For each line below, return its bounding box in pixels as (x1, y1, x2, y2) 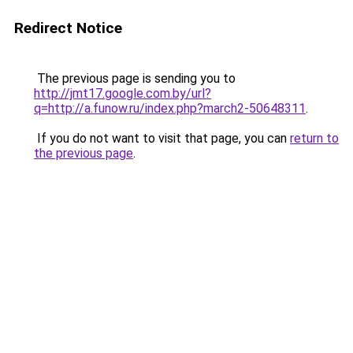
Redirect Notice (14, 19, 122, 37)
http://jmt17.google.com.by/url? (34, 86, 211, 101)
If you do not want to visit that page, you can (34, 131, 290, 146)
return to (290, 131, 339, 146)
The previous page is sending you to (34, 71, 236, 86)
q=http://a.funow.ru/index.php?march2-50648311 (34, 101, 306, 116)
